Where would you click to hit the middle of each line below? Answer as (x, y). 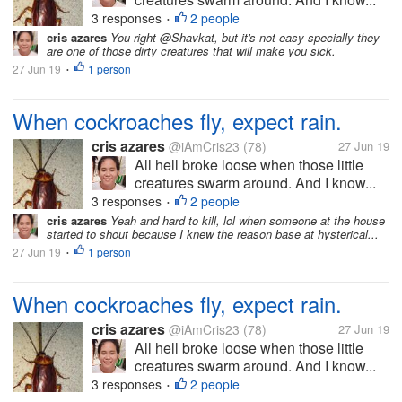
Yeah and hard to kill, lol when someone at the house (246, 220)
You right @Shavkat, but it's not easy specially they (243, 37)
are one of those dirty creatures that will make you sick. (191, 51)
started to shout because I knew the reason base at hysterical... (213, 234)
